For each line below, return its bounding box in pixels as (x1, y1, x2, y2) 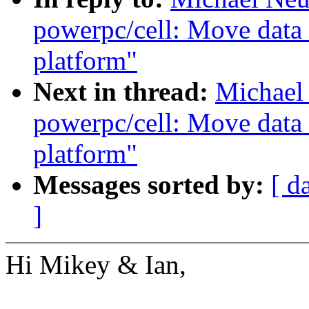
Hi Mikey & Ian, (6, 250, 186, 280)
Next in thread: (33, 77, 215, 107)
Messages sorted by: (33, 170, 271, 200)
